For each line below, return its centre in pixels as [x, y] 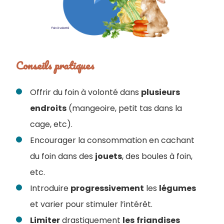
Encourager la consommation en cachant [112, 140]
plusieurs [160, 92]
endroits [48, 108]
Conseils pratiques [55, 65]
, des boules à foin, [157, 156]
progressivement [107, 188]
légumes [177, 188]
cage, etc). [51, 124]
